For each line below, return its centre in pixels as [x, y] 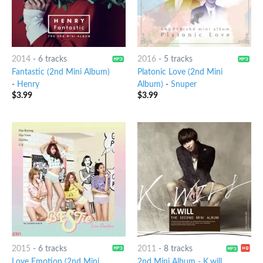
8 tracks [178, 249]
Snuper [183, 85]
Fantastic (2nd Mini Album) [60, 73]
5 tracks [178, 59]
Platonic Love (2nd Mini [180, 73]
